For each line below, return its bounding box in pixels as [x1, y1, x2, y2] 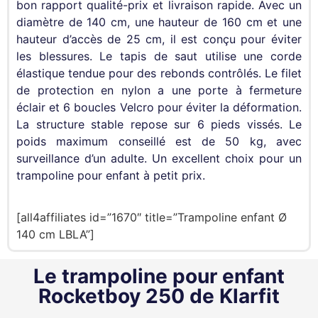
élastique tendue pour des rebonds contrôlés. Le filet [16, 66, 302, 81]
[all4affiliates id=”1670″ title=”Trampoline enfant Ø [16, 209, 287, 224]
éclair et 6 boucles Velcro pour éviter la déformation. [16, 100, 302, 115]
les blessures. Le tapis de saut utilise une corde [16, 49, 302, 64]
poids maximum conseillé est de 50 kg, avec [16, 134, 302, 149]
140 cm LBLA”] [16, 226, 94, 241]
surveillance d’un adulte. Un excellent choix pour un [16, 151, 302, 166]
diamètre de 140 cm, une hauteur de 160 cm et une [16, 15, 302, 30]
